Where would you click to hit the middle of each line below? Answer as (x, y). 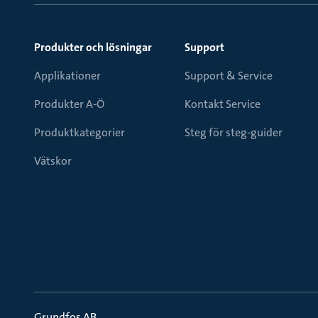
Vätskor (53, 161)
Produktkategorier (79, 132)
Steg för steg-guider (234, 132)
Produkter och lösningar (93, 47)
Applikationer (67, 76)
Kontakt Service (223, 104)
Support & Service (229, 76)
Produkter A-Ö (69, 104)
